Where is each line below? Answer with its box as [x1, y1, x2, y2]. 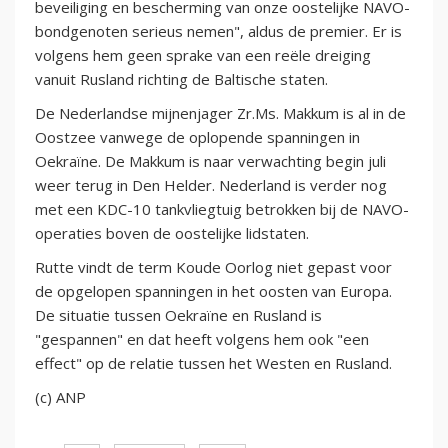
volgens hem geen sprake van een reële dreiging [35, 44, 371, 65]
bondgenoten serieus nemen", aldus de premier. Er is [35, 20, 402, 41]
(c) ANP [35, 386, 86, 407]
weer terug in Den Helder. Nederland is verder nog [35, 174, 387, 195]
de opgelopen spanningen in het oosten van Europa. [35, 280, 392, 301]
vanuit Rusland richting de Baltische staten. [35, 68, 328, 89]
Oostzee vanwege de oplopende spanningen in [35, 126, 360, 147]
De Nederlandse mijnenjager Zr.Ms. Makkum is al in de [35, 102, 406, 123]
